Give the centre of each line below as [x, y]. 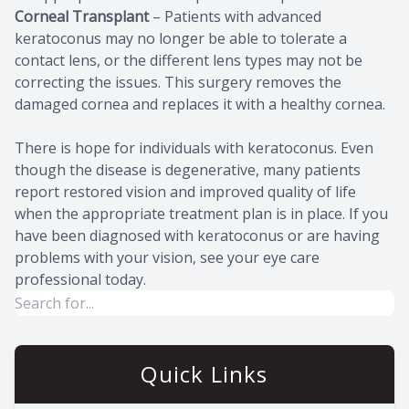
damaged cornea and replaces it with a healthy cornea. [200, 104]
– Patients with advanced [235, 16]
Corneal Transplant [82, 16]
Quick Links [204, 373]
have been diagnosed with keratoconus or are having [197, 235]
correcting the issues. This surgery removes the [178, 82]
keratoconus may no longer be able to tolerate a [181, 38]
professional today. [80, 279]
